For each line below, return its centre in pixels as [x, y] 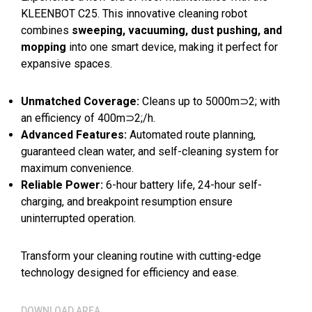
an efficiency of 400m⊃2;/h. [88, 118]
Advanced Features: [74, 135]
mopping [44, 47]
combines [46, 30]
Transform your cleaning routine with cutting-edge [141, 256]
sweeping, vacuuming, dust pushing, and [177, 30]
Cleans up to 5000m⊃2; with [210, 101]
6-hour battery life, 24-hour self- [182, 185]
